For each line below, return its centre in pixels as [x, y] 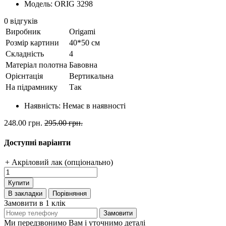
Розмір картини [32, 42]
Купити [19, 183]
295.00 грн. [64, 123]
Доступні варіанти [37, 143]
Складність [25, 53]
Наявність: [43, 105]
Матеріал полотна [36, 65]
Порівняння [70, 194]
